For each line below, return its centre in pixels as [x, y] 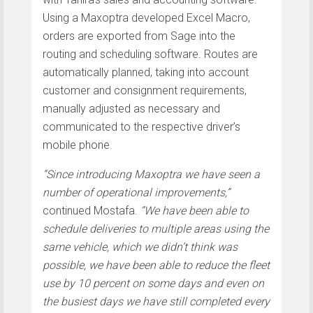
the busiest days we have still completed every [156, 301]
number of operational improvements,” [136, 192]
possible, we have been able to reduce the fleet [156, 265]
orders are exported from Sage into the [139, 36]
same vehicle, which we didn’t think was [140, 247]
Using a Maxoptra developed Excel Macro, [146, 17]
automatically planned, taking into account [146, 72]
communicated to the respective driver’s [141, 126]
